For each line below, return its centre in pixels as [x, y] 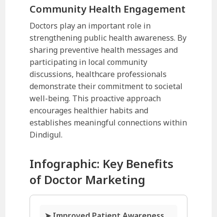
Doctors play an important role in [90, 25]
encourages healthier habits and [89, 110]
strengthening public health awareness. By [108, 38]
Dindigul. [46, 134]
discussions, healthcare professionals [98, 74]
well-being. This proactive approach [95, 98]
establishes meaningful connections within [108, 122]
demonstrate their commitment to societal [106, 86]
